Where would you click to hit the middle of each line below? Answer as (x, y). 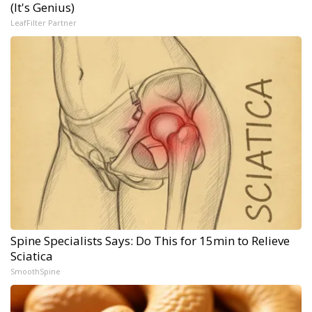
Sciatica (32, 256)
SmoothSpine (36, 271)
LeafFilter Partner (44, 22)
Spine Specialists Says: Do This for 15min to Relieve (150, 240)
